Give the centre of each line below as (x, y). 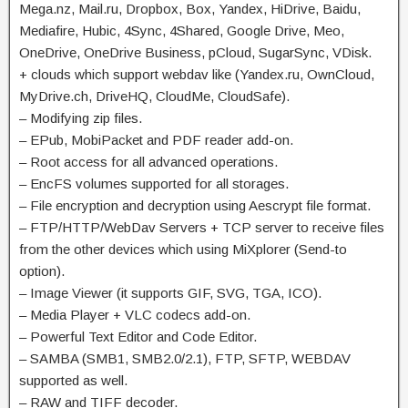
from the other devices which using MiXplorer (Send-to (183, 249)
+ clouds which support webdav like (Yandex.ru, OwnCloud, (197, 74)
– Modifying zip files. (81, 117)
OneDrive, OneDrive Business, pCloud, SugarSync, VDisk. (195, 52)
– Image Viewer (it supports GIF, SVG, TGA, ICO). (170, 292)
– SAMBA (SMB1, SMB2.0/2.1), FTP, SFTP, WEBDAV (185, 358)
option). (42, 270)
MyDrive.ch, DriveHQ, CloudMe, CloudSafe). (154, 96)
